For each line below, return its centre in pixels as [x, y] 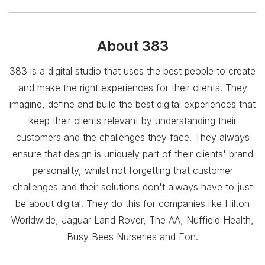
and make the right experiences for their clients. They [132, 88]
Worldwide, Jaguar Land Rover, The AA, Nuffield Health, [132, 220]
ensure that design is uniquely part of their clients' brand [132, 154]
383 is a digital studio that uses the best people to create [132, 71]
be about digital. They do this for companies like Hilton [132, 204]
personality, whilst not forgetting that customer [132, 171]
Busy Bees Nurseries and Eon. [132, 237]
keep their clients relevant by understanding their [132, 121]
